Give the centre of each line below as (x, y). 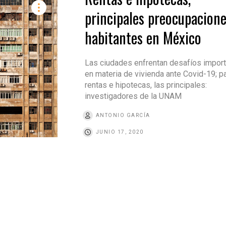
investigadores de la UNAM (133, 96)
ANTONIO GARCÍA (123, 116)
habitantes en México (143, 38)
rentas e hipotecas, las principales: (146, 85)
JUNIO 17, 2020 (120, 132)
